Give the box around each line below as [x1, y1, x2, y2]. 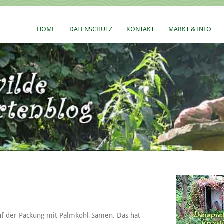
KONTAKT [126, 25, 154, 33]
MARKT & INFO [168, 25, 211, 33]
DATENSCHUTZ [69, 25, 112, 33]
